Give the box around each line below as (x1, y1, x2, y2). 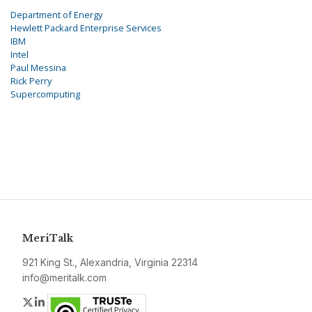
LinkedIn (47, 295, 89, 309)
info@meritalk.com (22, 272, 107, 284)
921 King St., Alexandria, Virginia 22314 (22, 256, 198, 269)
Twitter (34, 295, 69, 309)
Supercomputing (10, 88, 80, 101)
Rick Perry (10, 75, 52, 88)
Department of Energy (10, 8, 102, 22)
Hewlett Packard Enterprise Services (10, 22, 162, 35)
